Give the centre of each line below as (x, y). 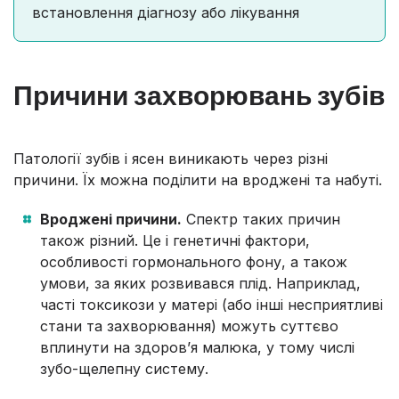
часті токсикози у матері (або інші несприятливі (212, 304)
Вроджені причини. (111, 219)
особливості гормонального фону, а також (194, 261)
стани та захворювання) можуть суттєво (189, 326)
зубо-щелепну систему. (124, 368)
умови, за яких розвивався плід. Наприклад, (200, 283)
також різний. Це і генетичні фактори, (175, 240)
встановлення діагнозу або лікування (166, 12)
